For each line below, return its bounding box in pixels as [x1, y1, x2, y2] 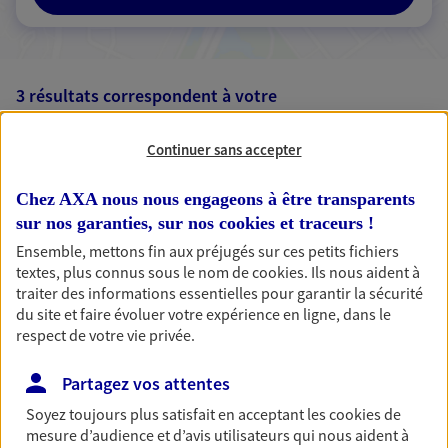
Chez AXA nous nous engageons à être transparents [16, 188, 415, 209]
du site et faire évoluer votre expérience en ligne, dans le [16, 303, 391, 324]
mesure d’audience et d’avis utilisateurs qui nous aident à [26, 424, 409, 445]
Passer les [317, 119, 384, 139]
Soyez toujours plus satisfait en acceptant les [26, 403, 329, 424]
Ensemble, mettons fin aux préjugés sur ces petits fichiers [16, 240, 399, 261]
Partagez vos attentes [62, 371, 230, 395]
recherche [16, 110, 93, 133]
